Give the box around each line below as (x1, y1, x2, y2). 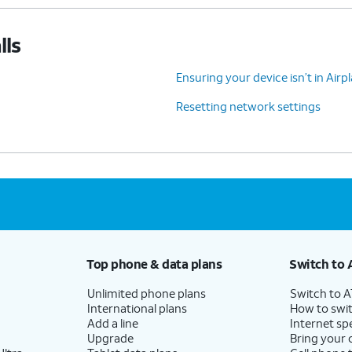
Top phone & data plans (86, 255, 222, 272)
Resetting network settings (176, 97, 321, 114)
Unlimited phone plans (86, 284, 206, 301)
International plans (86, 299, 187, 316)
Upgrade (86, 329, 134, 346)
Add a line (86, 314, 138, 331)
